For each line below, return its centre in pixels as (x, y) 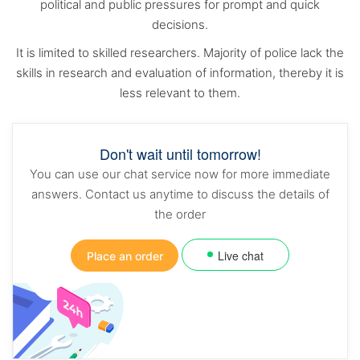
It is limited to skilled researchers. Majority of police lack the (180, 53)
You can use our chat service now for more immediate (180, 174)
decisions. (180, 25)
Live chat (241, 256)
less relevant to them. (180, 93)
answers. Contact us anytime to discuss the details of (180, 194)
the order (180, 214)
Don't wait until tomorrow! (180, 153)
